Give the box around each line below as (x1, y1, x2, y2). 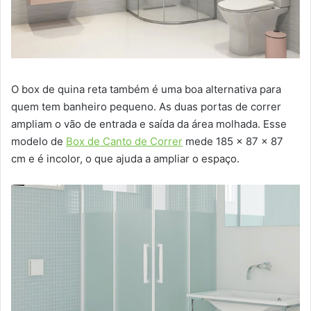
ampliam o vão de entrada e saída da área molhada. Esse (11, 117, 287, 131)
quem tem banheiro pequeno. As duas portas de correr (11, 100, 281, 114)
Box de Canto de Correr (66, 135, 183, 149)
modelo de (11, 135, 66, 149)
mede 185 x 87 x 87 (183, 135, 283, 149)
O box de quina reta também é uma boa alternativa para (11, 83, 281, 96)
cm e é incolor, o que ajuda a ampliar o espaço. (11, 152, 239, 166)
